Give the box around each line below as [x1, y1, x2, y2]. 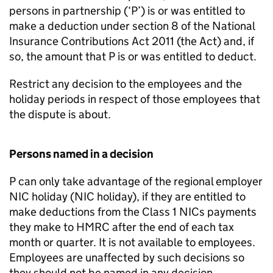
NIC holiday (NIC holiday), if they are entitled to [9, 190, 246, 204]
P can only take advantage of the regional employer [9, 174, 263, 188]
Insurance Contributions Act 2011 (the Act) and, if [9, 34, 254, 48]
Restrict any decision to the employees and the [9, 77, 242, 91]
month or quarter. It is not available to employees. [9, 235, 255, 249]
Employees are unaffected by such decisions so [9, 250, 244, 264]
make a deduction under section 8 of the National [9, 19, 255, 33]
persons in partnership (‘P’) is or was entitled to [9, 4, 245, 18]
